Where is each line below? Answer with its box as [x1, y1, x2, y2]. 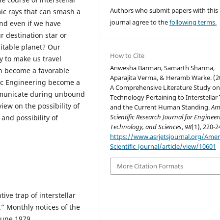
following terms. [169, 18, 217, 27]
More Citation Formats [117, 162, 184, 171]
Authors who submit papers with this [110, 6, 219, 15]
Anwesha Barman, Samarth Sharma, [110, 63, 215, 73]
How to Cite [110, 51, 145, 60]
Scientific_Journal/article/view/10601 [110, 142, 217, 151]
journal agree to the [110, 18, 170, 27]
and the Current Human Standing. [110, 103, 212, 112]
